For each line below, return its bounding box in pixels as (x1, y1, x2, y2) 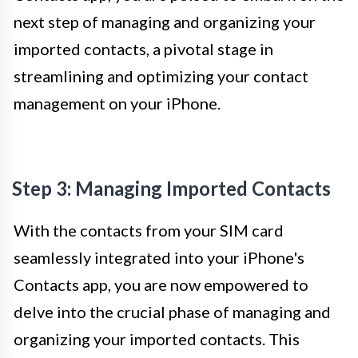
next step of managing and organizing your (14, 11, 316, 31)
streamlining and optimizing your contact (14, 66, 308, 86)
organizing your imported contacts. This (14, 328, 300, 348)
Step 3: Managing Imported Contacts (12, 176, 331, 200)
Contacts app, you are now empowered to (14, 274, 308, 294)
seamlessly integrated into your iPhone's (14, 247, 304, 267)
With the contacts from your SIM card (14, 220, 284, 240)
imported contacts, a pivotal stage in (14, 38, 273, 58)
